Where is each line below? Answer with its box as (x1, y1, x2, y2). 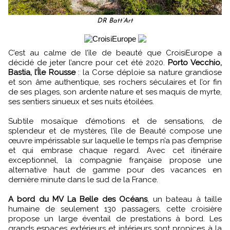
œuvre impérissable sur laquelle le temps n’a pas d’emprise (8, 136, 222, 145)
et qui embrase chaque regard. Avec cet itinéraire (8, 145, 222, 155)
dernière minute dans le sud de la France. (8, 175, 158, 184)
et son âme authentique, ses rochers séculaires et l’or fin (8, 77, 222, 87)
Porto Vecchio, (168, 57, 222, 67)
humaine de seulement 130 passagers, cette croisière (8, 204, 222, 214)
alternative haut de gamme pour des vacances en (8, 165, 222, 175)
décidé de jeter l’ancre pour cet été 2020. (8, 57, 168, 67)
